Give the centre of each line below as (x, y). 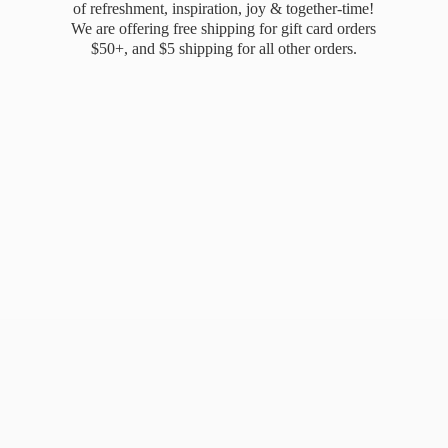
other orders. (317, 48)
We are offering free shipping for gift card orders (224, 28)
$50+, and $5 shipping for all (184, 48)
